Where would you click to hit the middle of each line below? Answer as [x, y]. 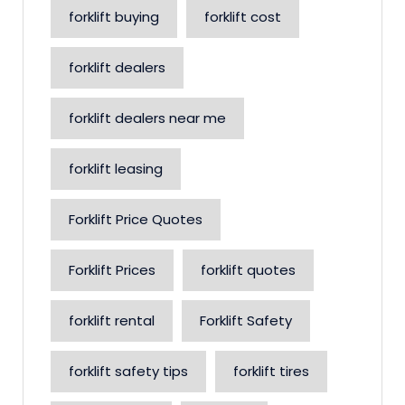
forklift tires [271, 371]
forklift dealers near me [147, 118]
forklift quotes [248, 270]
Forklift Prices [112, 270]
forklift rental [112, 320]
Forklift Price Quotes [136, 219]
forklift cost [243, 17]
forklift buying [114, 17]
